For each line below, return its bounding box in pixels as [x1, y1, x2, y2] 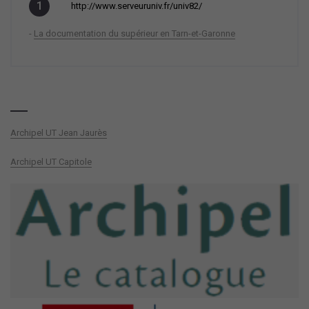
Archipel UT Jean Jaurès [10, 128, 107, 139]
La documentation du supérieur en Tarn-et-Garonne [34, 28, 235, 39]
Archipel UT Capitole [10, 157, 92, 168]
